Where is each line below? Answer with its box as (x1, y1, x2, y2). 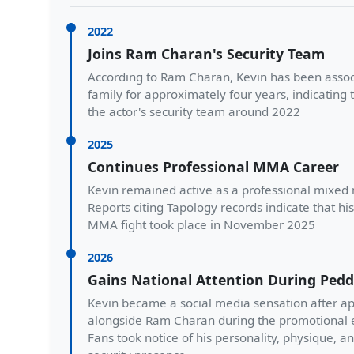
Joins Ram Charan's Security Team (88, 44, 325, 63)
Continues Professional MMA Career (88, 157, 339, 176)
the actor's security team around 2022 (88, 104, 300, 119)
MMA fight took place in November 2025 (88, 217, 315, 232)
